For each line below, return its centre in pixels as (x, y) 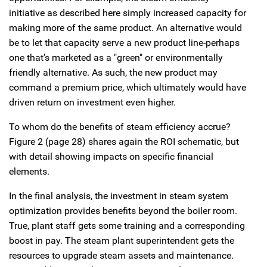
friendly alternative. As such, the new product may (113, 72)
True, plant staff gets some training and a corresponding (127, 225)
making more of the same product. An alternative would (125, 27)
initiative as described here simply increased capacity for (128, 13)
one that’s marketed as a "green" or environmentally (116, 57)
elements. (29, 171)
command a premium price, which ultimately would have (128, 87)
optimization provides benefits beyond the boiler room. (123, 210)
